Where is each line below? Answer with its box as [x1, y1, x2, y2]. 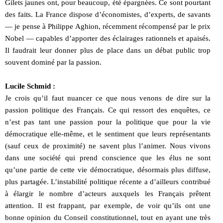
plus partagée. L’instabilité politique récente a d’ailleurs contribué [5, 177, 211, 186]
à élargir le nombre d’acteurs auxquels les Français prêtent [5, 189, 211, 198]
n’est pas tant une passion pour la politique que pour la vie [5, 117, 211, 126]
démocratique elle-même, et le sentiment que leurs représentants [5, 129, 211, 138]
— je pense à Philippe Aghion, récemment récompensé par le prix [5, 22, 211, 30]
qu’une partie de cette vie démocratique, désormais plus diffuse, [5, 165, 211, 174]
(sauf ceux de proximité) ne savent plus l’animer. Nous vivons [5, 141, 211, 150]
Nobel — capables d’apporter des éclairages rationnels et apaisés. [5, 34, 211, 42]
